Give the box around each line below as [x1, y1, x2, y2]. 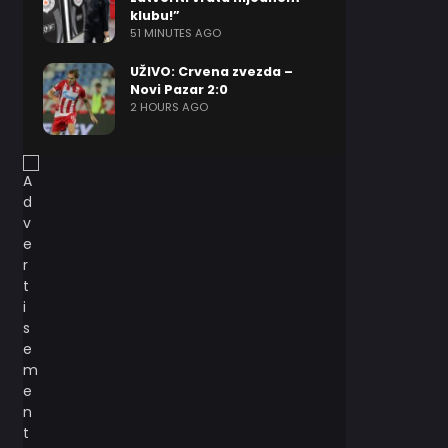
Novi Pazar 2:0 [129, 81, 228, 98]
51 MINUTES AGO [129, 25, 221, 41]
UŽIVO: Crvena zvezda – [129, 63, 293, 80]
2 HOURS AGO [129, 99, 208, 115]
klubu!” [129, 7, 180, 24]
